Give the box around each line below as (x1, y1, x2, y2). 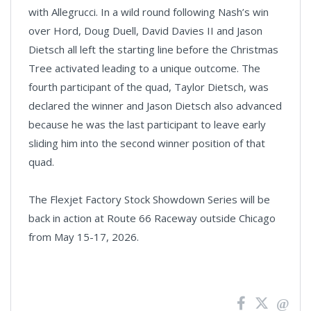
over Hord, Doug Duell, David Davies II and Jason (28, 24, 262, 37)
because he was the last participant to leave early (28, 117, 266, 131)
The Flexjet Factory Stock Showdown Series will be (28, 192, 270, 206)
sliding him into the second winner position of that (28, 136, 265, 150)
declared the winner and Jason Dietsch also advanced (28, 99, 282, 112)
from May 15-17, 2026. (28, 230, 139, 244)
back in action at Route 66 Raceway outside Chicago (28, 211, 276, 225)
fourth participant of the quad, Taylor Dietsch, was (28, 80, 269, 94)
